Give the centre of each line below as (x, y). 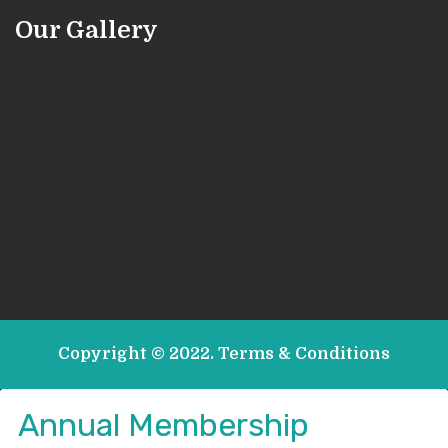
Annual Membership (163, 425)
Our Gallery (86, 30)
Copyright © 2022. (138, 354)
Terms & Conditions (304, 354)
